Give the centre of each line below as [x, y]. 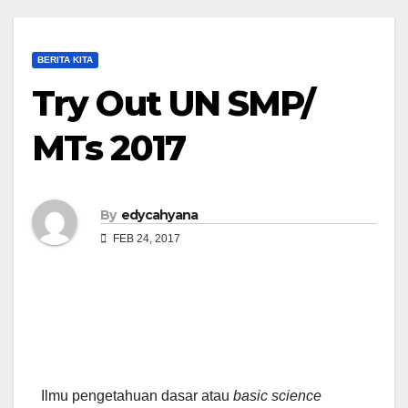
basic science [277, 396]
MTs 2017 [108, 148]
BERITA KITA [65, 59]
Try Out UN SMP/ [173, 103]
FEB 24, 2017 [145, 238]
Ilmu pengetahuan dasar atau [137, 396]
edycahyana [159, 214]
